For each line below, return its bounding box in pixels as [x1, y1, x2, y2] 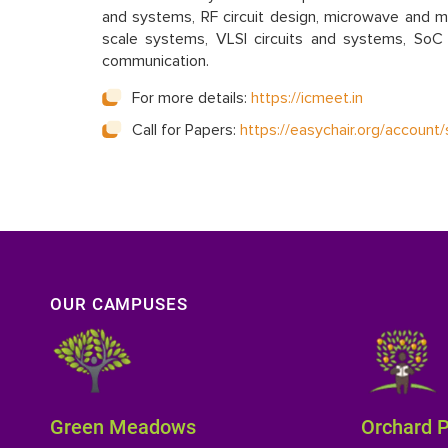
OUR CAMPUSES [50, 293, 188, 314]
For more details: [132, 87, 251, 108]
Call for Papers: [132, 119, 240, 140]
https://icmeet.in [251, 87, 363, 108]
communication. [102, 51, 209, 72]
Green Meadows [50, 414, 196, 439]
